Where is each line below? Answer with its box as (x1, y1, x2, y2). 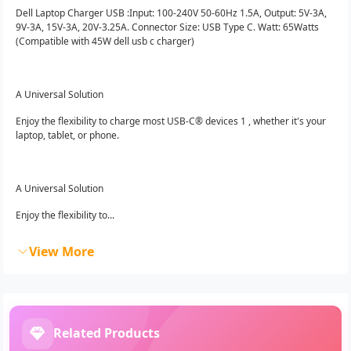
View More (29, 242, 94, 260)
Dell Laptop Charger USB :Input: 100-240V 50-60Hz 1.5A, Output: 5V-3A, (16, 5, 327, 20)
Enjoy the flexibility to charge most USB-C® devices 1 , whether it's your (16, 114, 326, 128)
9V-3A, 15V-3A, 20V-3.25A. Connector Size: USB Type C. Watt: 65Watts (16, 20, 319, 34)
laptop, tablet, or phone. (16, 128, 119, 142)
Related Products (53, 324, 160, 342)
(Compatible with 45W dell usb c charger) (16, 34, 194, 48)
